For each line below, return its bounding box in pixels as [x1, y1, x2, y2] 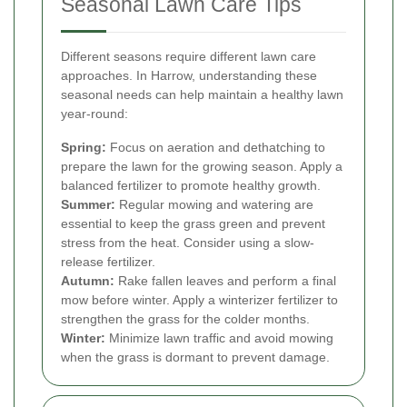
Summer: [61, 196, 115, 212]
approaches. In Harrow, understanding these [61, 67, 317, 83]
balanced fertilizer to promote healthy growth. [61, 177, 321, 193]
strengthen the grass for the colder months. [61, 311, 310, 326]
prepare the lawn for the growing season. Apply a [61, 158, 342, 174]
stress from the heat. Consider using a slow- [61, 234, 314, 250]
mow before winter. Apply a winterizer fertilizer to [61, 292, 338, 307]
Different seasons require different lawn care [61, 48, 316, 64]
